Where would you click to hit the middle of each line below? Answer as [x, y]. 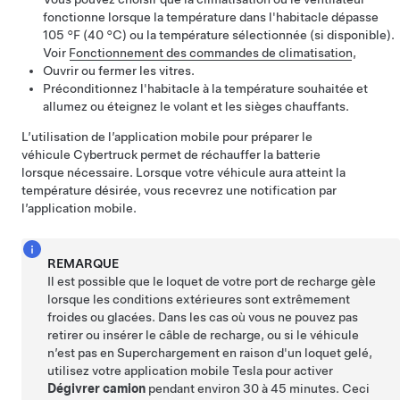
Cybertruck [105, 154]
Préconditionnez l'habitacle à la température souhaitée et [205, 88]
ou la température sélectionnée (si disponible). [261, 35]
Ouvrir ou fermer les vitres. [119, 71]
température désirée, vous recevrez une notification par [179, 190]
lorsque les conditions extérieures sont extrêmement [199, 299]
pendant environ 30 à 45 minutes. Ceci [258, 388]
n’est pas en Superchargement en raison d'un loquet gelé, [210, 353]
